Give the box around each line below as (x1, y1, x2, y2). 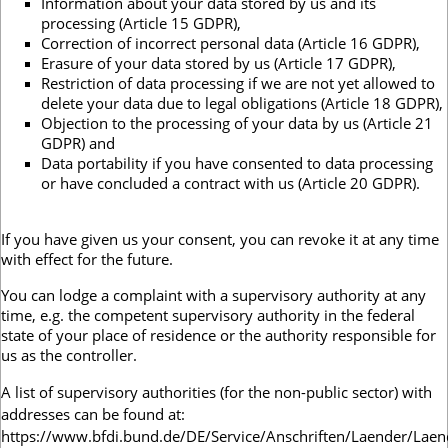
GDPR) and (41, 133, 115, 154)
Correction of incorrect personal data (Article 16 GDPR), (41, 33, 420, 54)
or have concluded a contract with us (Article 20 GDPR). (41, 173, 420, 194)
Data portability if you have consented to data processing (41, 153, 433, 174)
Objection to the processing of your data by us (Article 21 (41, 113, 433, 134)
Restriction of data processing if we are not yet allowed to (41, 73, 435, 94)
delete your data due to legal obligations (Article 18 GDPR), (41, 93, 443, 114)
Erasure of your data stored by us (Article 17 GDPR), (41, 53, 396, 74)
